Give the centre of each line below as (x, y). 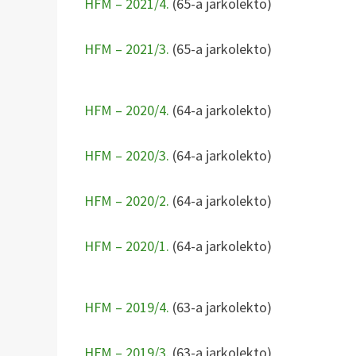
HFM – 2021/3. (127, 48)
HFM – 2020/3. (127, 155)
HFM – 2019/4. (127, 307)
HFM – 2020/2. (127, 200)
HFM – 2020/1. (127, 246)
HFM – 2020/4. (127, 110)
